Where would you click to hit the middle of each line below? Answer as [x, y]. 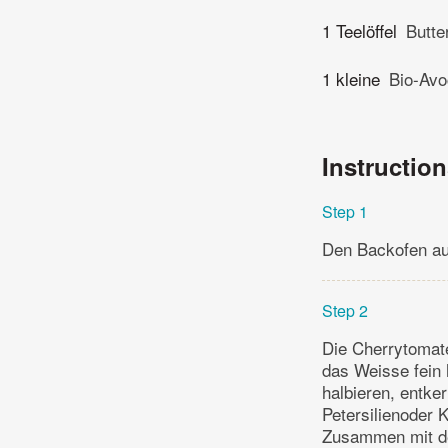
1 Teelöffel [359, 31]
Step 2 [345, 310]
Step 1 [345, 211]
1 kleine [351, 78]
